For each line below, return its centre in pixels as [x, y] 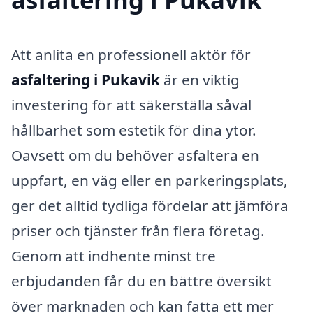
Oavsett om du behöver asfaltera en [135, 155]
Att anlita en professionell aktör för [131, 54]
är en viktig [200, 79]
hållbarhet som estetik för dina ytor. [134, 130]
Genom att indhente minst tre [114, 255]
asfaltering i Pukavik [86, 79]
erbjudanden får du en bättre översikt [141, 281]
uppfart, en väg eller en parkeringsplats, [150, 180]
